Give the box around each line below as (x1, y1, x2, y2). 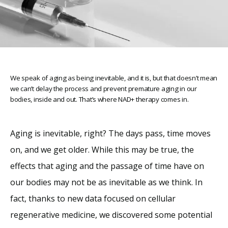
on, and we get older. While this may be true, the (10, 144, 194, 155)
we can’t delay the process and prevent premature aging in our (10, 84, 197, 93)
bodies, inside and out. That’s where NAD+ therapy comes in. (10, 95, 189, 104)
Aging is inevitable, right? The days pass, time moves (10, 128, 211, 139)
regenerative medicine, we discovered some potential (10, 209, 212, 220)
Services (31, 215, 72, 227)
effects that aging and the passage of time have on (10, 160, 204, 172)
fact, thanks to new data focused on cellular (10, 193, 176, 204)
